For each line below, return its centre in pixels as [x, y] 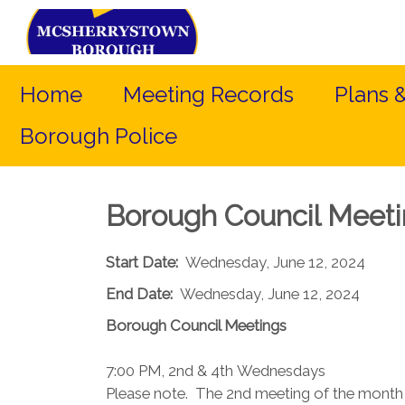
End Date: [139, 294]
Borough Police [99, 136]
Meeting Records [208, 94]
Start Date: [142, 262]
